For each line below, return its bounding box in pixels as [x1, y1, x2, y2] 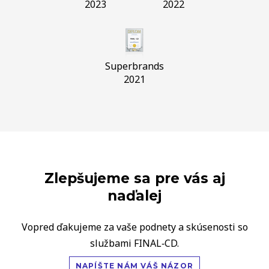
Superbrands [105, 59, 164, 73]
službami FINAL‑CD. [90, 237, 179, 250]
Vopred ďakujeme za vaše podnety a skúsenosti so [21, 220, 248, 234]
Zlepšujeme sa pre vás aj [44, 170, 225, 187]
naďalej [107, 187, 162, 205]
